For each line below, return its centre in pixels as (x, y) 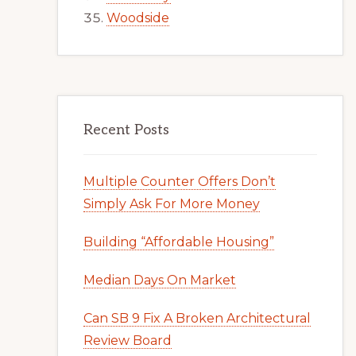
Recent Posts (126, 130)
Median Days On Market (160, 280)
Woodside (138, 18)
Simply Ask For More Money (172, 204)
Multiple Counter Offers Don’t (180, 182)
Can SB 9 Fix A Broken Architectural (197, 318)
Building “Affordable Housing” (179, 242)
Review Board (128, 341)
